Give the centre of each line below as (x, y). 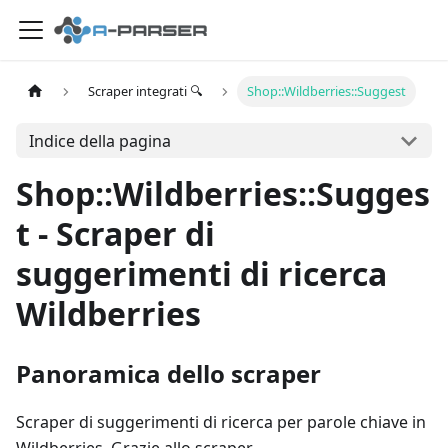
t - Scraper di (115, 233)
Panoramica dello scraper (168, 373)
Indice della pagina (99, 140)
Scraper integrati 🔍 (145, 91)
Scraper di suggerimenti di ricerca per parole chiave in (221, 422)
